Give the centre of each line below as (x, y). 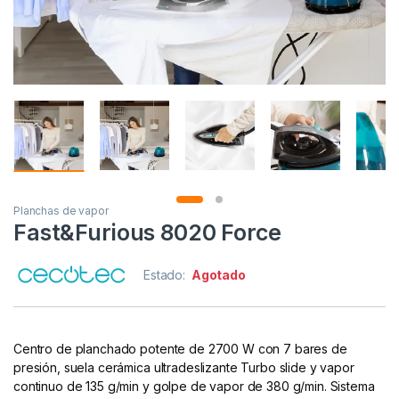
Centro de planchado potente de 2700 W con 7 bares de (180, 349)
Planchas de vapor (61, 211)
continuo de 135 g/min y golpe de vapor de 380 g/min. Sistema (194, 387)
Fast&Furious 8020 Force (147, 233)
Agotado (218, 275)
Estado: (166, 275)
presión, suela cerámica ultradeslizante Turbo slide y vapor (184, 368)
